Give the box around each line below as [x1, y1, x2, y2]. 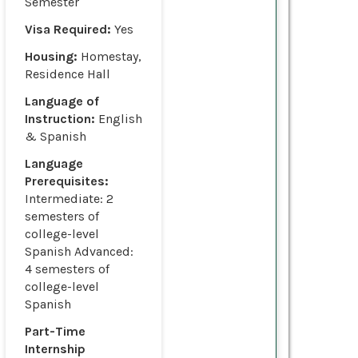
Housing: [25, 48, 81, 64]
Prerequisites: [25, 173, 109, 189]
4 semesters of [25, 261, 109, 276]
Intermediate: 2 [25, 190, 113, 206]
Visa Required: [25, 21, 114, 37]
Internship [25, 340, 86, 356]
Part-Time [25, 323, 86, 339]
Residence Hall [25, 66, 110, 82]
